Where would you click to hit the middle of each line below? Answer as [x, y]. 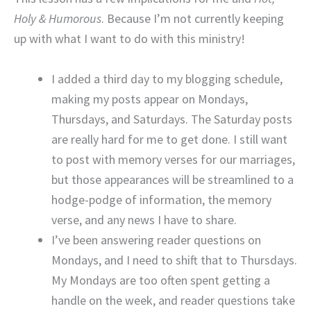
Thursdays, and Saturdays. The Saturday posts [172, 119]
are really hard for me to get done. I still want [169, 140]
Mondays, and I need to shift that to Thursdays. [174, 260]
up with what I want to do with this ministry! [129, 39]
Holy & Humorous [58, 19]
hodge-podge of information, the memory [161, 200]
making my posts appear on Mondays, [150, 99]
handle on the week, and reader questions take [173, 301]
